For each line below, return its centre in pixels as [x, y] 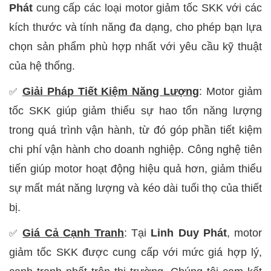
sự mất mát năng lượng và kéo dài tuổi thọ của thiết [135, 188]
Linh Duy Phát [189, 233]
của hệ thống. [42, 66]
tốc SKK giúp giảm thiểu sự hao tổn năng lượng [135, 110]
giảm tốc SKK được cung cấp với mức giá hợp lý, [135, 252]
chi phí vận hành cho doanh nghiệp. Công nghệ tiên [135, 149]
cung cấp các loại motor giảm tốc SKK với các [149, 8]
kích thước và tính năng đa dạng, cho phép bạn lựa [135, 27]
